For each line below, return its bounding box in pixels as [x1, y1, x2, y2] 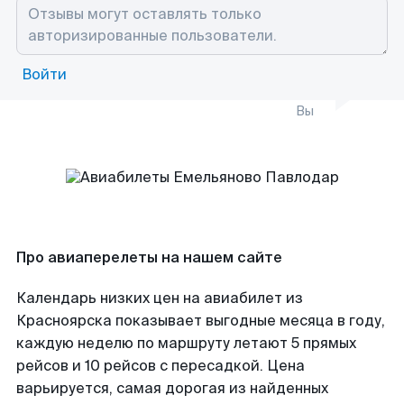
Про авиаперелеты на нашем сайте [16, 248, 282, 267]
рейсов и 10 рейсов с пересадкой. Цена [16, 356, 305, 375]
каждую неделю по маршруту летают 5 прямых [16, 334, 356, 353]
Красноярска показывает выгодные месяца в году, [16, 311, 385, 330]
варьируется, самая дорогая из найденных [16, 379, 328, 398]
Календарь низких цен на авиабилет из [16, 289, 303, 308]
